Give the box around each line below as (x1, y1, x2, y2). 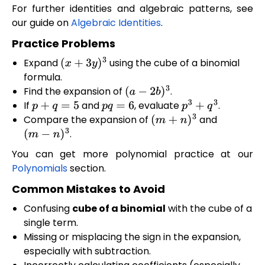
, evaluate (134, 99, 182, 113)
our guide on (12, 15, 71, 30)
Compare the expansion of (24, 113, 151, 127)
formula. (24, 70, 62, 85)
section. (67, 161, 106, 175)
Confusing (24, 202, 72, 216)
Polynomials (12, 161, 67, 175)
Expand (24, 56, 60, 70)
